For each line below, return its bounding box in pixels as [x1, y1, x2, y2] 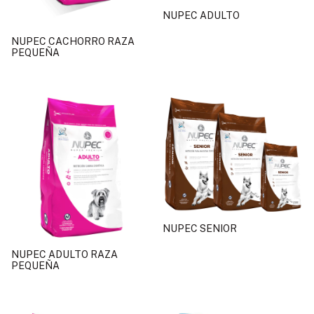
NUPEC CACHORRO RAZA [11, 36, 135, 48]
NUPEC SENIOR [163, 222, 237, 234]
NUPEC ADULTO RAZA [11, 249, 118, 261]
